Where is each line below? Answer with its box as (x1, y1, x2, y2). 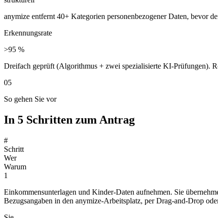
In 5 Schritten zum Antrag (4, 113, 135, 126)
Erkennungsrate (4, 29, 52, 37)
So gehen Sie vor (4, 95, 56, 104)
